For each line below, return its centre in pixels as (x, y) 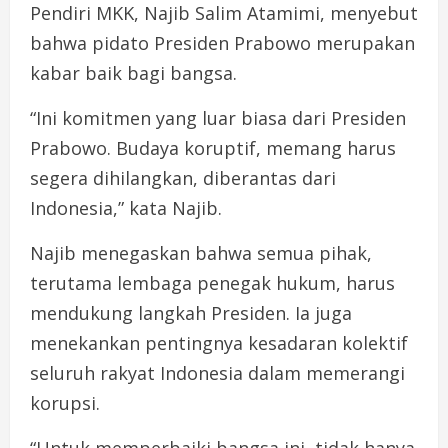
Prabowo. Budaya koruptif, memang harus (213, 148)
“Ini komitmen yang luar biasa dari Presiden (218, 118)
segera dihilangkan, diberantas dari (183, 178)
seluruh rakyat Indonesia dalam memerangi (217, 373)
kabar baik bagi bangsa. (133, 73)
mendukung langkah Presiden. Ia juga (191, 313)
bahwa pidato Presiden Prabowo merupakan (222, 43)
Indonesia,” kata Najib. (126, 208)
